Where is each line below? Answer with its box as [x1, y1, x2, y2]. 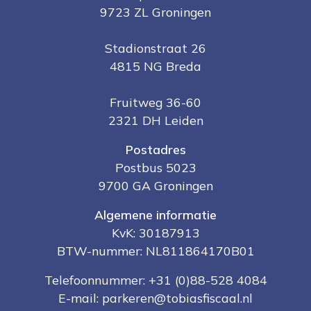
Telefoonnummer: [44, 271, 149, 287]
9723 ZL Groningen [100, 3, 211, 19]
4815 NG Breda [110, 58, 201, 74]
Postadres [125, 141, 186, 157]
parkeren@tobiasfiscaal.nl [102, 289, 253, 305]
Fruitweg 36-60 [110, 94, 201, 110]
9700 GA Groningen [98, 177, 213, 193]
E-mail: [58, 289, 102, 305]
